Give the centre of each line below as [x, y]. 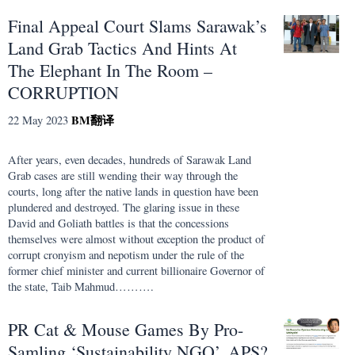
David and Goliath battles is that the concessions [118, 223]
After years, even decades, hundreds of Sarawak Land [130, 160]
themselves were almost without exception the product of [136, 239]
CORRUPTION [63, 92]
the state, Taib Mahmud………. [81, 287]
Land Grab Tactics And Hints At [122, 48]
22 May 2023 [38, 120]
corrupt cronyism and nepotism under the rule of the [126, 255]
